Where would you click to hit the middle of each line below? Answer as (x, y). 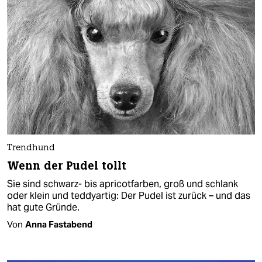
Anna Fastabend (59, 225)
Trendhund (31, 149)
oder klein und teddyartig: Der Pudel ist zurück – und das (129, 196)
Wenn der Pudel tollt (67, 166)
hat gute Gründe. (43, 208)
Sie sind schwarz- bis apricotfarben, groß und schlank (123, 184)
